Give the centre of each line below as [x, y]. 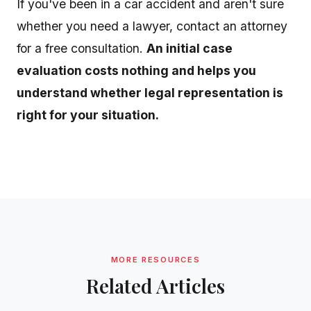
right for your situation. [88, 115]
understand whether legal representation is [150, 93]
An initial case [190, 48]
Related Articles [155, 286]
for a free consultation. [82, 48]
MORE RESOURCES [155, 260]
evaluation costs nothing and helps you [136, 70]
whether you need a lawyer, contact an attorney [152, 26]
